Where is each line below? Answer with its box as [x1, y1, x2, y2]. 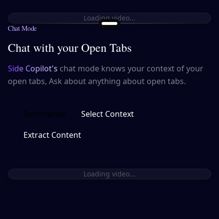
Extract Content [23, 129, 81, 140]
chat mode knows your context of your [58, 63, 203, 74]
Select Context [81, 108, 134, 119]
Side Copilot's [8, 63, 58, 74]
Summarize [23, 108, 66, 119]
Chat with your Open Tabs [8, 39, 131, 55]
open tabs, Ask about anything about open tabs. [8, 75, 186, 87]
